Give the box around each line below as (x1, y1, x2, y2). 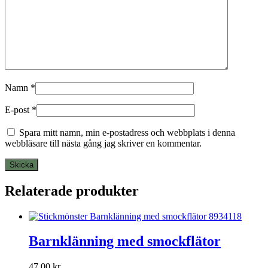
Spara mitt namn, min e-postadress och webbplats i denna (19, 127, 235, 138)
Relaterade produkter (5, 182, 139, 199)
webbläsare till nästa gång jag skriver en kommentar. (5, 138, 202, 148)
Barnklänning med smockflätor (29, 233, 221, 249)
